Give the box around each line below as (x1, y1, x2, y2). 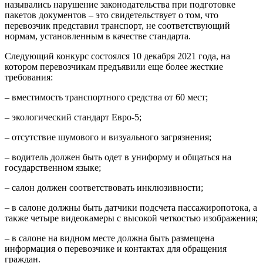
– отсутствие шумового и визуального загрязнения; (5, 131, 211, 142)
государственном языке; (5, 162, 101, 173)
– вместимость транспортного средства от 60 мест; (5, 92, 208, 102)
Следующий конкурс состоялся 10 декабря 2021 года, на (5, 50, 230, 61)
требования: (5, 72, 53, 82)
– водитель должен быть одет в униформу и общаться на (5, 151, 231, 162)
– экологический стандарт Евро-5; (5, 112, 141, 122)
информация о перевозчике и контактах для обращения (5, 243, 227, 254)
